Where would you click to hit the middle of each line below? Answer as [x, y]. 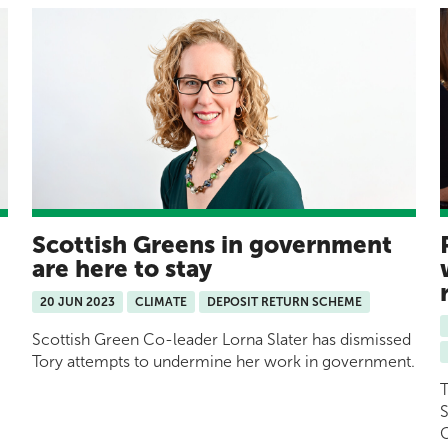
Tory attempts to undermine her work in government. [223, 362]
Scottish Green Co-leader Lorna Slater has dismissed [221, 340]
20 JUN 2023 [77, 302]
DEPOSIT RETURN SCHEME [284, 302]
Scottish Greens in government [212, 245]
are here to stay [122, 269]
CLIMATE [161, 302]
